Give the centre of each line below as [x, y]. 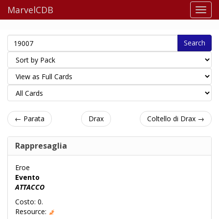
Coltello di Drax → [176, 119]
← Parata [30, 119]
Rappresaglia [41, 146]
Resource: [32, 211]
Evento [27, 177]
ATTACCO [30, 187]
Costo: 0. [29, 202]
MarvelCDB [30, 10]
